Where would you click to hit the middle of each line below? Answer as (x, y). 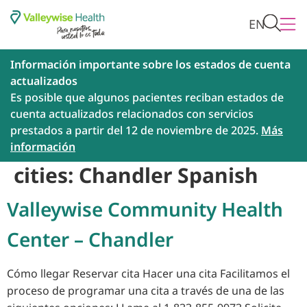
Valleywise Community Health (145, 209)
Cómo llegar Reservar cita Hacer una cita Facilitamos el (148, 274)
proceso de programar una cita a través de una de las (146, 291)
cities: (46, 175)
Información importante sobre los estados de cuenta (150, 65)
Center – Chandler (90, 240)
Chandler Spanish (169, 175)
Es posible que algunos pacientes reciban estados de (147, 98)
